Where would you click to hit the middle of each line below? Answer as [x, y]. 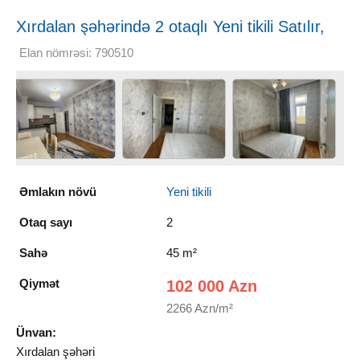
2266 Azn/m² [200, 308]
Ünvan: [36, 332]
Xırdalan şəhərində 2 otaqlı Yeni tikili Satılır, [170, 26]
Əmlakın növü [57, 191]
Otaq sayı [45, 222]
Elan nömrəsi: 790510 [76, 52]
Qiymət [39, 283]
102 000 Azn [212, 286]
